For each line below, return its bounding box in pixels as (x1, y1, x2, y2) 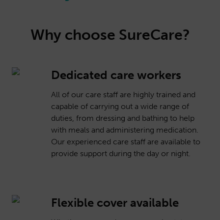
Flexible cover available (51, 195, 179, 210)
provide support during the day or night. (51, 149, 191, 158)
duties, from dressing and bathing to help (51, 113, 194, 123)
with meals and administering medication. (51, 125, 198, 135)
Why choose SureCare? (30, 26, 190, 44)
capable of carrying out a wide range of (51, 102, 189, 111)
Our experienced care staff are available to (51, 137, 200, 146)
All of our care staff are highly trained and (51, 90, 195, 99)
